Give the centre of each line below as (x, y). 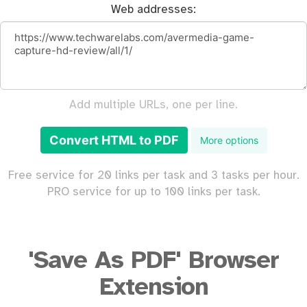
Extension (153, 288)
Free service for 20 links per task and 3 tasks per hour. (153, 175)
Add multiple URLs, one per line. (153, 105)
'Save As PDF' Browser (153, 261)
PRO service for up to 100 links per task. (153, 192)
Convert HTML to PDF (114, 140)
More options (229, 140)
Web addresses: (153, 10)
